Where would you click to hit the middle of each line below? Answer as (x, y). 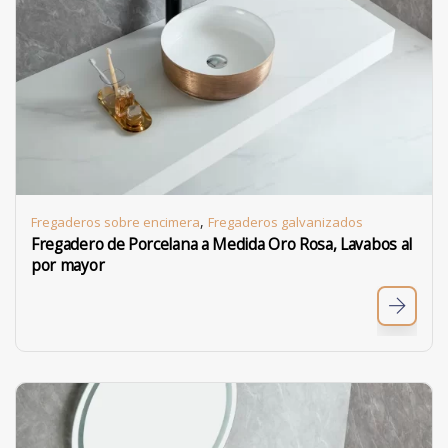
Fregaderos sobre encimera (115, 222)
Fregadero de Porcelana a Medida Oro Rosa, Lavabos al (221, 244)
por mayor (68, 265)
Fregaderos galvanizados (285, 222)
